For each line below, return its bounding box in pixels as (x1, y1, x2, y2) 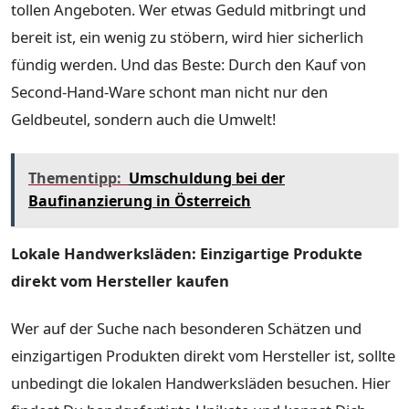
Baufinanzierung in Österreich (28, 191, 251, 211)
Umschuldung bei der (129, 168, 285, 188)
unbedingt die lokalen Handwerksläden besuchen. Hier (11, 372, 391, 393)
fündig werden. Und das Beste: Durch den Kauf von (11, 54, 366, 76)
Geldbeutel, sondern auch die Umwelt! (11, 109, 276, 131)
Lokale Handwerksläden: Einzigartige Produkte (11, 243, 362, 264)
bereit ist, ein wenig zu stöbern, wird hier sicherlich (11, 26, 363, 48)
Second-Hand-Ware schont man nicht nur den (11, 81, 328, 103)
